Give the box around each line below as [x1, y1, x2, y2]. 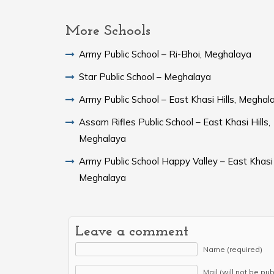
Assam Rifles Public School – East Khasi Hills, [79, 116, 270, 128]
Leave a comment [75, 224, 188, 239]
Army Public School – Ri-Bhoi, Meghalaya [79, 48, 251, 60]
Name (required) [203, 244, 262, 254]
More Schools [65, 23, 150, 39]
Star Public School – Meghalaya [79, 70, 211, 83]
